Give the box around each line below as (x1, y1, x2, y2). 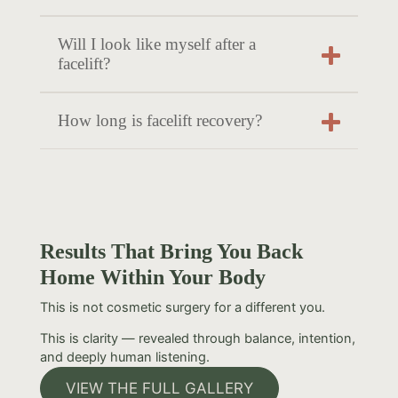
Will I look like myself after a (57, 34, 256, 53)
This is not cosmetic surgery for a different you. (39, 298, 325, 315)
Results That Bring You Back (39, 238, 303, 263)
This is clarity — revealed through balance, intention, (39, 330, 355, 347)
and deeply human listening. (39, 349, 210, 366)
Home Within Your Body (39, 264, 266, 289)
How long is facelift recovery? (57, 110, 262, 130)
